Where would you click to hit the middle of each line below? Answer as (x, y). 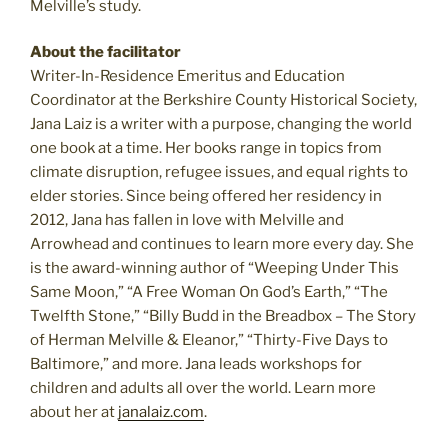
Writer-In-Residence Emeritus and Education (187, 76)
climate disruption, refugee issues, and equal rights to (219, 172)
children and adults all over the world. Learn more (203, 388)
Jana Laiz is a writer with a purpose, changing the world (221, 124)
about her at (74, 412)
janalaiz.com (161, 412)
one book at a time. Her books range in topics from (206, 148)
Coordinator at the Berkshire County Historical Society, (223, 100)
